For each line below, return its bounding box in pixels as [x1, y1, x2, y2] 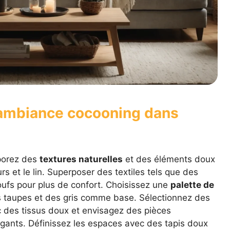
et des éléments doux [122, 154, 215, 165]
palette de [170, 180, 214, 190]
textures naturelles [39, 154, 123, 165]
